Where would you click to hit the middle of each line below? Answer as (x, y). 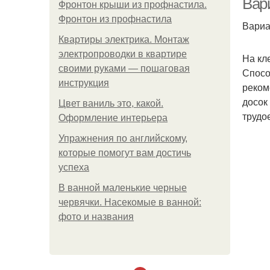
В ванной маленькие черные (123, 188)
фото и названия (96, 217)
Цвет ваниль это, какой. (111, 103)
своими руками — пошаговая (124, 68)
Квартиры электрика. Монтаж (124, 39)
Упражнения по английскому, (123, 138)
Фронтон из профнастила (115, 19)
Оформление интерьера (113, 118)
